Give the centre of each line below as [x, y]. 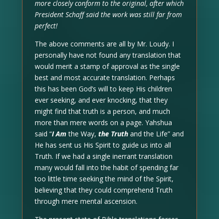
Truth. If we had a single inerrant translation [103, 156]
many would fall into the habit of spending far [106, 167]
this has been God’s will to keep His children [103, 88]
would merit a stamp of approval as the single [107, 66]
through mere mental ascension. [86, 201]
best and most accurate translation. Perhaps [105, 77]
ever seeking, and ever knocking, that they [101, 100]
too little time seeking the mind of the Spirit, [104, 178]
